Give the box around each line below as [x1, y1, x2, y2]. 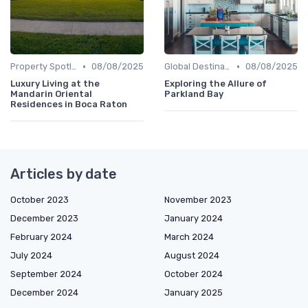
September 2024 [10, 269, 82, 280]
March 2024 [164, 232, 214, 243]
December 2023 [10, 213, 78, 224]
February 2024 [10, 232, 72, 243]
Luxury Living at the [10, 78, 100, 89]
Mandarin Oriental [10, 89, 92, 100]
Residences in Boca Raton [10, 99, 127, 110]
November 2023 [164, 195, 232, 206]
